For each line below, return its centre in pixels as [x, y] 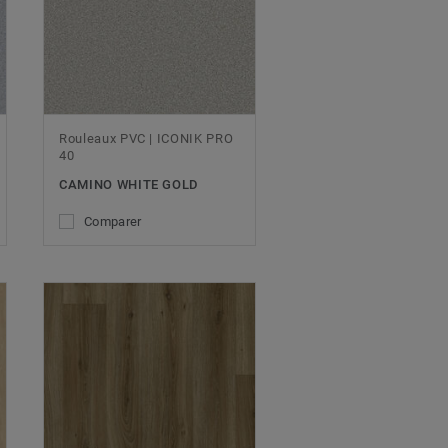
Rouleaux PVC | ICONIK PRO [146, 138]
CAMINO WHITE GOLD [129, 184]
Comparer [113, 221]
